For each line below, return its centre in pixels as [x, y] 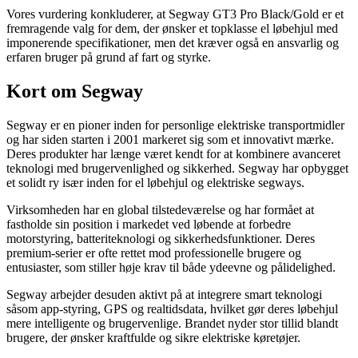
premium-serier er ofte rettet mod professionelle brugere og [154, 253]
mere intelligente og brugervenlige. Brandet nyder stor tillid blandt [172, 324]
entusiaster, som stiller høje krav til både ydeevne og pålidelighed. [171, 268]
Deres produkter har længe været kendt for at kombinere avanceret [173, 154]
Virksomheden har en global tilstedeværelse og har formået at [160, 210]
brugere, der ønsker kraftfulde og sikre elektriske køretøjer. [153, 338]
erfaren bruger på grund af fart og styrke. [109, 58]
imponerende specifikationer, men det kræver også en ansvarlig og [173, 43]
